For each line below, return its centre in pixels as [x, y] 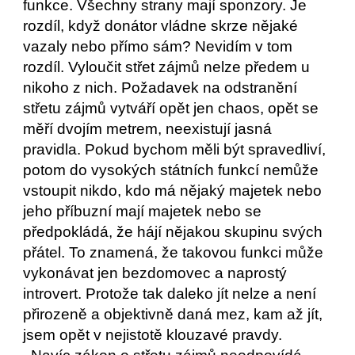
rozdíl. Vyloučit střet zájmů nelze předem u [167, 67]
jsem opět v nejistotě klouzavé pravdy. [155, 335]
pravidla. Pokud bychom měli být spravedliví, [175, 149]
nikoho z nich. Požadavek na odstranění [160, 88]
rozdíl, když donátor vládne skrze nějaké [161, 26]
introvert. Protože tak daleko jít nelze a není [170, 294]
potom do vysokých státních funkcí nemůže [171, 170]
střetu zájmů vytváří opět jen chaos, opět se [171, 108]
